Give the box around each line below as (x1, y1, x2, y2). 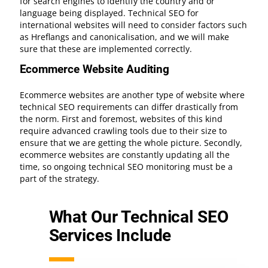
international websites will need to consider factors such (19, 19, 247, 31)
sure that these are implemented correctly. (19, 43, 192, 55)
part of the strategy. (19, 172, 99, 184)
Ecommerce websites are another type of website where (19, 89, 245, 100)
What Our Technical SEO (48, 207, 229, 227)
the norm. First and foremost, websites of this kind (19, 112, 223, 124)
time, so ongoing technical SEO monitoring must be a (19, 160, 233, 172)
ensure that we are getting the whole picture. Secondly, (19, 136, 242, 148)
